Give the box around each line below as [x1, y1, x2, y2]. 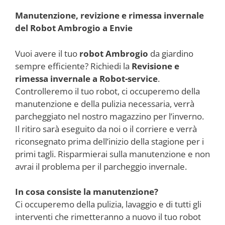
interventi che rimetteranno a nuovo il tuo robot [15, 211, 201, 222]
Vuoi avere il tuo [15, 47, 79, 59]
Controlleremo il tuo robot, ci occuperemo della [15, 85, 200, 97]
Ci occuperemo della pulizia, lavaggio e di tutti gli [15, 198, 201, 210]
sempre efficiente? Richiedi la [15, 60, 132, 72]
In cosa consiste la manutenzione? [15, 186, 158, 197]
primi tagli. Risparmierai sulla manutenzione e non [15, 148, 210, 160]
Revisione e [132, 60, 179, 72]
